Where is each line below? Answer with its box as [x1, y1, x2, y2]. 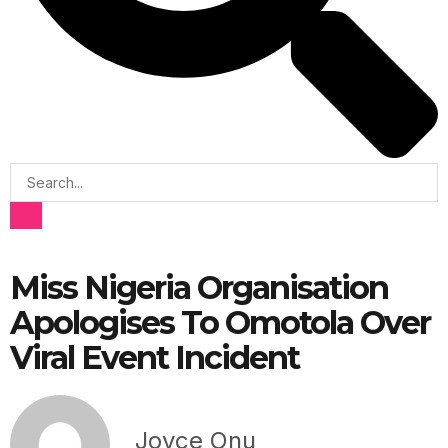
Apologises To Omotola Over [10, 303, 430, 342]
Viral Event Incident [10, 338, 299, 377]
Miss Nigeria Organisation [10, 268, 388, 307]
